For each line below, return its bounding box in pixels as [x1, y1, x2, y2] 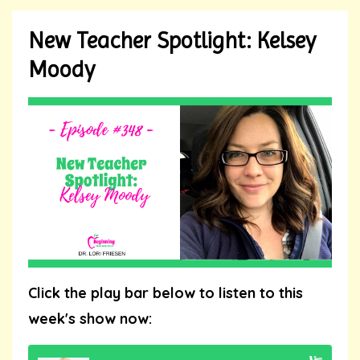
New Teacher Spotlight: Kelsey [28, 27, 316, 54]
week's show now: [28, 309, 152, 329]
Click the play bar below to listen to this [28, 284, 303, 303]
